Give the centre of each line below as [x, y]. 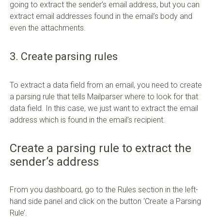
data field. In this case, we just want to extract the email [104, 108]
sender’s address [54, 162]
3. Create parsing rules [64, 56]
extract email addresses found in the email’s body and [101, 16]
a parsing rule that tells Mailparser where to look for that [104, 96]
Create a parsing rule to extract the [101, 148]
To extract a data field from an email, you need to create [106, 85]
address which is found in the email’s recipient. [87, 120]
